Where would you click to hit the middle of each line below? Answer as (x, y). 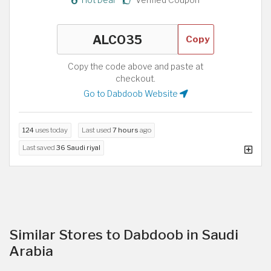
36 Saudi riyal (78, 147)
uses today (51, 130)
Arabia (31, 251)
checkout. (135, 78)
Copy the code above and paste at (135, 66)
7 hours (126, 130)
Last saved (39, 147)
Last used (97, 130)
